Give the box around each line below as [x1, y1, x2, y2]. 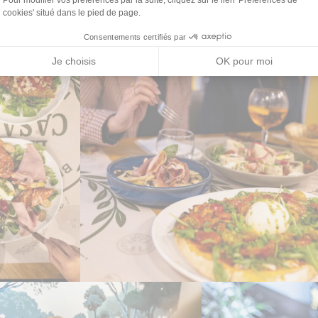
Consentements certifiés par [83, 32, 187, 41]
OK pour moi [216, 55, 273, 67]
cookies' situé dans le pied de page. [3, 7, 141, 18]
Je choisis [51, 55, 96, 67]
